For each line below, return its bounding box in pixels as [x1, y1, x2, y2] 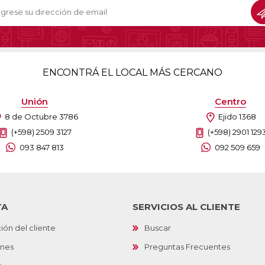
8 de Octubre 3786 [4, 111, 78, 121]
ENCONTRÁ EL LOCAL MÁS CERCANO [43, 66, 222, 78]
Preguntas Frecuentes [144, 241, 230, 251]
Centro [215, 95, 246, 107]
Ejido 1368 [218, 111, 256, 121]
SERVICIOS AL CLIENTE [132, 201, 240, 212]
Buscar [144, 222, 171, 232]
